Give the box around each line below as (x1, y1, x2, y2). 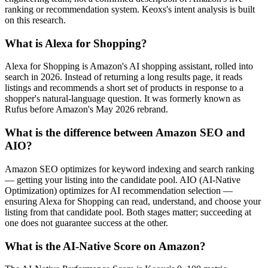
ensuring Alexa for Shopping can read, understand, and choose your (5, 196, 261, 206)
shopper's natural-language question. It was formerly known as (5, 93, 240, 104)
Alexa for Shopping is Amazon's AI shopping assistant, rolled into (5, 61, 253, 72)
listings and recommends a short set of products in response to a (5, 83, 243, 93)
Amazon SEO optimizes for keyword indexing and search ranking (5, 163, 254, 174)
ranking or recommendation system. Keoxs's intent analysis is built (5, 4, 255, 15)
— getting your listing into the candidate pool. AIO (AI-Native (5, 174, 240, 185)
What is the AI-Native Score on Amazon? (5, 239, 206, 252)
